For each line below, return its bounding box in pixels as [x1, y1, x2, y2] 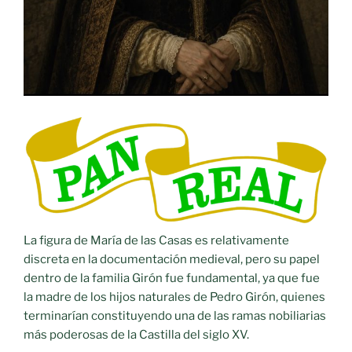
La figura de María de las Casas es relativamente [24, 233, 289, 248]
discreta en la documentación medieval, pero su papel [24, 252, 320, 267]
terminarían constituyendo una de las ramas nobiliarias [24, 309, 326, 324]
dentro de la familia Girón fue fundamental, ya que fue [24, 271, 320, 286]
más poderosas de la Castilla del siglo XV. [24, 328, 249, 343]
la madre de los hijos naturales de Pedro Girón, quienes [24, 290, 325, 305]
